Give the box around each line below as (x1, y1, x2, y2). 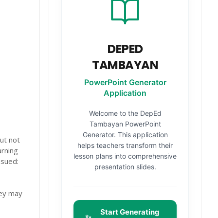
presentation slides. (94, 163, 156, 171)
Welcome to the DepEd (89, 109, 162, 117)
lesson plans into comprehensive (73, 152, 177, 160)
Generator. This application (82, 130, 168, 139)
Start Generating (100, 207, 160, 217)
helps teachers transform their (77, 141, 173, 149)
